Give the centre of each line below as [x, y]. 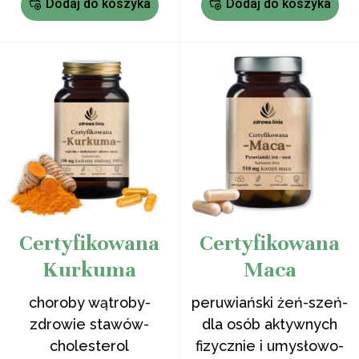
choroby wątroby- [89, 303]
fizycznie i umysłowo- [270, 346]
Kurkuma [89, 270]
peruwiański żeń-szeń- [270, 303]
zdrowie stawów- [89, 324]
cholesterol [89, 346]
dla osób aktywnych [270, 324]
